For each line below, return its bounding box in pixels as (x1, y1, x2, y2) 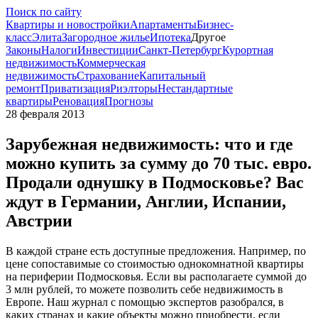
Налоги (41, 44, 77, 56)
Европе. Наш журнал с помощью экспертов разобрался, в (6, 295, 284, 308)
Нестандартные (158, 82, 233, 94)
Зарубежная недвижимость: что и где (6, 134, 293, 153)
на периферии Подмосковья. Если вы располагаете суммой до (6, 270, 307, 283)
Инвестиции (77, 44, 138, 56)
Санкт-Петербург (138, 44, 222, 56)
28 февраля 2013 (6, 108, 84, 120)
